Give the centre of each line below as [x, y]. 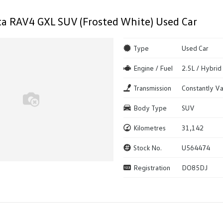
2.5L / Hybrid [202, 68]
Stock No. [147, 147]
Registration [152, 167]
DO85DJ [195, 167]
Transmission [152, 88]
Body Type [150, 108]
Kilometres [149, 127]
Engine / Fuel [153, 68]
